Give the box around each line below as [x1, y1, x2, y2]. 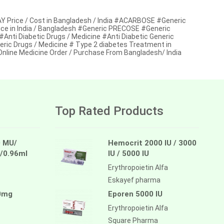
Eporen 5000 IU [107, 189, 162, 198]
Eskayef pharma [107, 175, 160, 184]
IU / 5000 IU [107, 148, 149, 158]
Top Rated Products [54, 103, 163, 118]
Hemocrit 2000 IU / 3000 [107, 138, 196, 147]
